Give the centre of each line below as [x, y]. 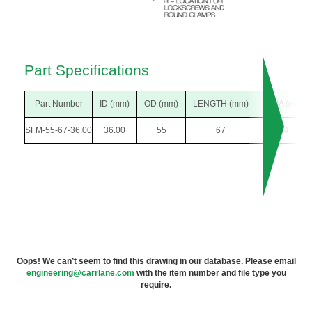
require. [156, 284]
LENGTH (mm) [221, 103]
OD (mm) [161, 103]
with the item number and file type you [210, 273]
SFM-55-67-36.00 [58, 130]
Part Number [58, 103]
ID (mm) [115, 103]
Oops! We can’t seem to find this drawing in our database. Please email [156, 261]
